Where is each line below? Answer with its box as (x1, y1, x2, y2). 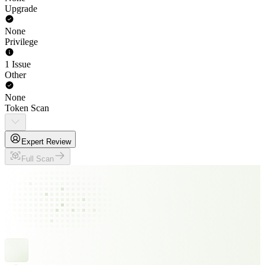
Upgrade (5, 4, 37, 14)
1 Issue (5, 59, 31, 69)
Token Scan (5, 103, 49, 113)
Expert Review (21, 137, 71, 146)
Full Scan (21, 154, 54, 163)
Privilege (5, 37, 38, 47)
